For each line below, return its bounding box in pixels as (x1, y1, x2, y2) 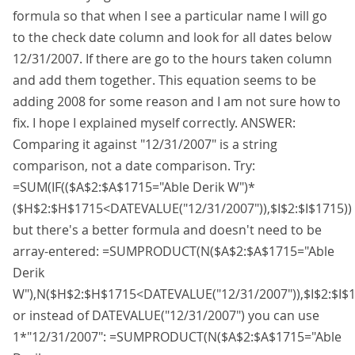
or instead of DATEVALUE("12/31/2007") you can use (13, 307, 319, 324)
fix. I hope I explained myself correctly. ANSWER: (13, 114, 296, 132)
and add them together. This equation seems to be (13, 71, 316, 89)
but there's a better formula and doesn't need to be (13, 221, 322, 239)
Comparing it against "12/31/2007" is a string (13, 136, 277, 153)
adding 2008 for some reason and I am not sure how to (13, 93, 341, 110)
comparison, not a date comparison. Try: (13, 157, 255, 174)
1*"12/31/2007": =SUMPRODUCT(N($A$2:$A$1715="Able (13, 328, 342, 345)
